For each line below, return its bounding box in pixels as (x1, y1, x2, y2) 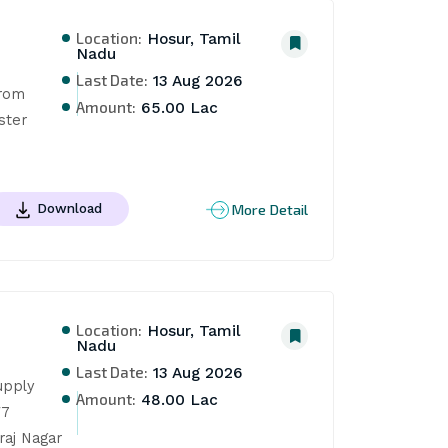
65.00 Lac (136, 98, 219, 117)
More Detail (231, 200, 309, 219)
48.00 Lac (136, 391, 219, 410)
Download (37, 200, 102, 217)
